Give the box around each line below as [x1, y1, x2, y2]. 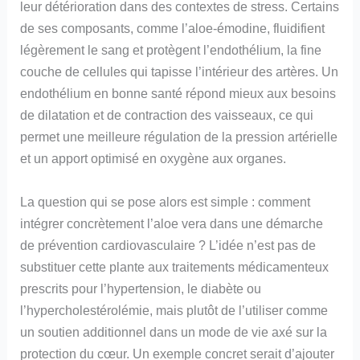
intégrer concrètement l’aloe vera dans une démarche [20, 215, 324, 231]
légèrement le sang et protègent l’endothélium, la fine [20, 43, 322, 58]
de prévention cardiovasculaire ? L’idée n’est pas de [20, 237, 317, 252]
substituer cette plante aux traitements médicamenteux [20, 259, 329, 274]
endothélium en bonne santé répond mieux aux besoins [20, 86, 337, 101]
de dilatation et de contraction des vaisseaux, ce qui [20, 108, 314, 123]
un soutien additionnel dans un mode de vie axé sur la [20, 324, 328, 339]
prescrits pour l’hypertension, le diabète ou [20, 280, 262, 296]
